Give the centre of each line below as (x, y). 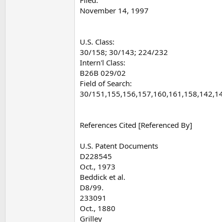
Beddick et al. (103, 177)
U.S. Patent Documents (119, 145)
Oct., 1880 (98, 208)
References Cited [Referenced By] (136, 125)
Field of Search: (106, 83)
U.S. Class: (97, 41)
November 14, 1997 (114, 10)
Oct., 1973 (98, 166)
